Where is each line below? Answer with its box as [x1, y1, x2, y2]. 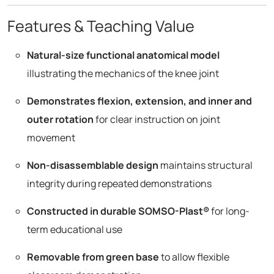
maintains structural [158, 158, 253, 172]
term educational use [27, 222, 122, 236]
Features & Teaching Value [7, 15, 194, 37]
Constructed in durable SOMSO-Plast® [27, 204, 209, 218]
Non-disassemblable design [27, 158, 158, 172]
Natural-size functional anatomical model [27, 48, 220, 62]
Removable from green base [27, 250, 159, 264]
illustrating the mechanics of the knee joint [27, 66, 219, 80]
